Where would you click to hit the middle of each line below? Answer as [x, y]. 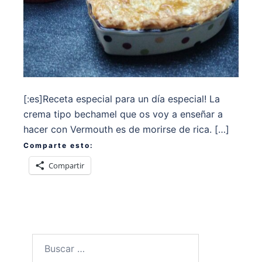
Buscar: [48, 241]
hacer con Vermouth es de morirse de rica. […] [126, 130]
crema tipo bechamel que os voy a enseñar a [123, 114]
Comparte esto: [58, 146]
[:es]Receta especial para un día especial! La [122, 99]
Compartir [66, 166]
